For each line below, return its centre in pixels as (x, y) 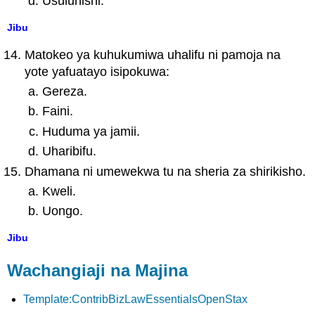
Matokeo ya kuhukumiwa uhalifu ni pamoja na (153, 54)
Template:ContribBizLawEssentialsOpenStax (135, 299)
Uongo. (62, 211)
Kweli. (59, 191)
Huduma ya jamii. (91, 131)
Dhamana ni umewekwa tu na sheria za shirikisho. (166, 171)
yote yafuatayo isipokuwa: (97, 71)
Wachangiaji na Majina (98, 270)
